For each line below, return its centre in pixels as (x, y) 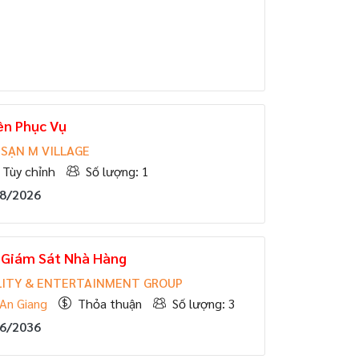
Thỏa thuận (110, 303)
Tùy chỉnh (29, 171)
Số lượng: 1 (117, 171)
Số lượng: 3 (204, 303)
